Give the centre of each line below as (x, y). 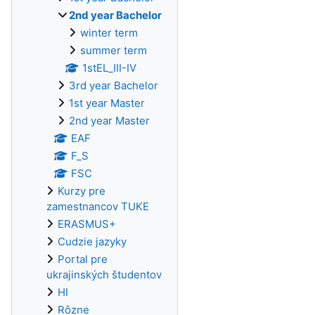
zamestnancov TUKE (98, 206)
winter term (109, 33)
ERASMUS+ (87, 224)
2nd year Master (109, 121)
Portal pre (83, 259)
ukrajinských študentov (104, 275)
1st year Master (107, 103)
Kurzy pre (82, 191)
